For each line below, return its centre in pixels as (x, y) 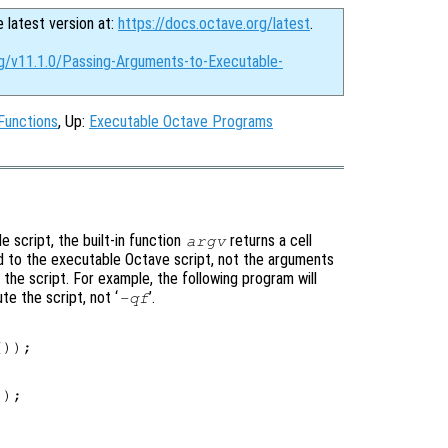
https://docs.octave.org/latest (214, 23)
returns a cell (269, 240)
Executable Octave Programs (181, 121)
